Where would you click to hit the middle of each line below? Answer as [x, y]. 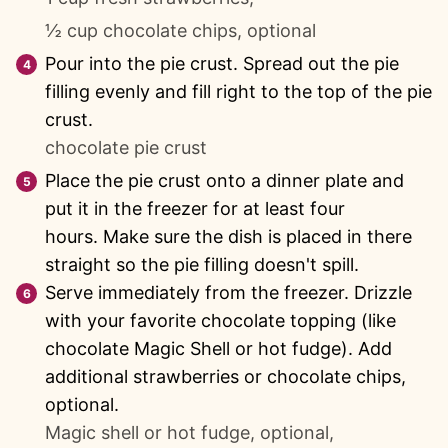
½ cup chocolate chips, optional [180, 30]
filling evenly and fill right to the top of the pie [238, 91]
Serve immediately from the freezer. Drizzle [228, 292]
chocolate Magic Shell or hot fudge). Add [218, 348]
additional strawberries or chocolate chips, [225, 376]
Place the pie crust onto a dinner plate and [224, 180]
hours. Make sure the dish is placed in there [228, 236]
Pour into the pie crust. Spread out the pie [222, 63]
